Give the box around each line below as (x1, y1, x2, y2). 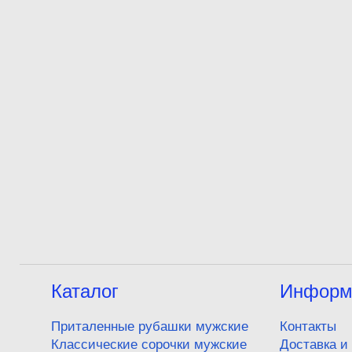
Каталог (51, 276, 119, 304)
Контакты (280, 316, 336, 335)
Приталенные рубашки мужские (51, 316, 248, 335)
